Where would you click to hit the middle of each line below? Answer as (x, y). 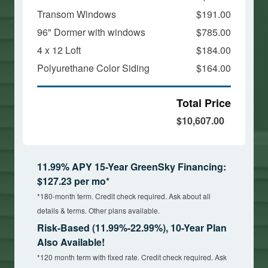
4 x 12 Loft (59, 50)
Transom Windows (77, 14)
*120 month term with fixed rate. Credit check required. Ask (132, 257)
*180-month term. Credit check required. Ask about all (124, 196)
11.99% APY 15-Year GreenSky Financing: (132, 166)
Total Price (204, 103)
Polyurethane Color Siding (93, 68)
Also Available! (71, 242)
